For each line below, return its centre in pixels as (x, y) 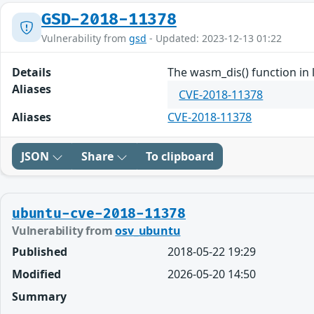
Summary (39, 297)
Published (40, 252)
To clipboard (180, 157)
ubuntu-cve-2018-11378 (99, 214)
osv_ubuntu (148, 231)
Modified (36, 274)
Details (32, 73)
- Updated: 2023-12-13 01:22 (214, 39)
